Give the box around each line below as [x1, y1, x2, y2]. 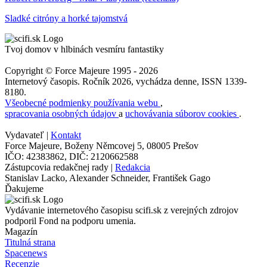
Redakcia [115, 162, 150, 172]
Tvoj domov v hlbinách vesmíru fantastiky [5, 44, 164, 54]
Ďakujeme [5, 183, 44, 194]
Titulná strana [5, 237, 55, 247]
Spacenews [5, 247, 47, 258]
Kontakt [51, 129, 81, 140]
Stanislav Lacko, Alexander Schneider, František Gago [5, 172, 210, 183]
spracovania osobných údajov [5, 108, 119, 119]
